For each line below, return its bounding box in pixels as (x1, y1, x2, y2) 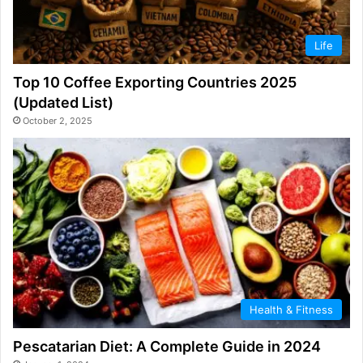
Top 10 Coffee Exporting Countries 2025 (13, 74, 297, 92)
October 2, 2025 (23, 115, 92, 127)
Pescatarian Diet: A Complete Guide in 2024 (13, 337, 321, 355)
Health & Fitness (250, 302, 333, 316)
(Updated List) (13, 94, 113, 112)
